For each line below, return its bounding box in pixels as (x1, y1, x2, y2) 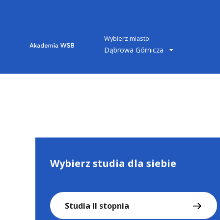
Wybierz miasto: (104, 34, 151, 43)
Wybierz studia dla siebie (50, 157, 176, 170)
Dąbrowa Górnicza (104, 45, 165, 55)
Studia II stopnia (65, 200, 129, 211)
